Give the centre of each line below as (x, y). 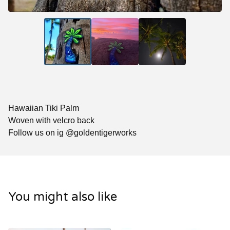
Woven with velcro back (51, 120)
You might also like (63, 197)
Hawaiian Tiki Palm (44, 108)
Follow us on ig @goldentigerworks (72, 132)
